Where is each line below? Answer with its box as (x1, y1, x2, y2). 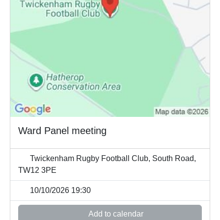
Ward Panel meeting (18, 125, 107, 136)
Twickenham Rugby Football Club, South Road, (28, 154, 196, 163)
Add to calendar (86, 209, 143, 218)
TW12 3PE (18, 165, 56, 174)
